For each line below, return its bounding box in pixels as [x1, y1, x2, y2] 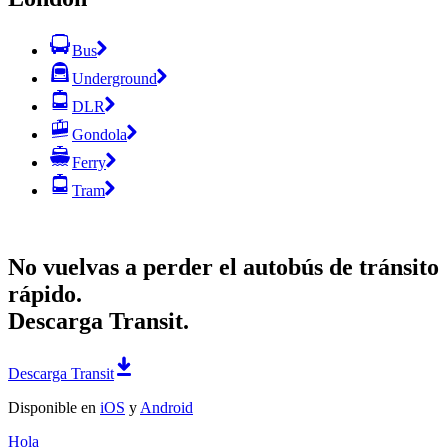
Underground [72, 69, 157, 87]
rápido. [8, 280, 82, 307]
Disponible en [8, 398, 100, 416]
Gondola [72, 125, 127, 143]
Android [140, 398, 193, 416]
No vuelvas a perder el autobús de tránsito [8, 253, 439, 280]
